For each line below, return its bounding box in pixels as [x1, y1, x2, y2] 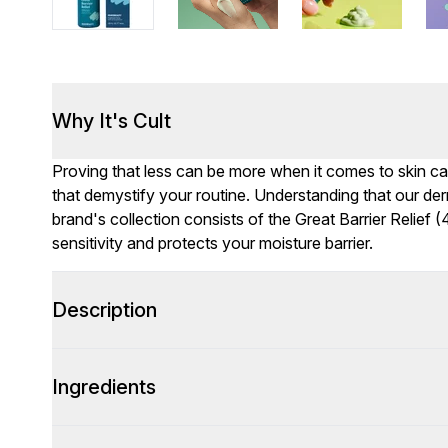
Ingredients [52, 375, 156, 399]
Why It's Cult [52, 109, 171, 133]
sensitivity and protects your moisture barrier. [52, 233, 373, 253]
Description [52, 298, 157, 322]
